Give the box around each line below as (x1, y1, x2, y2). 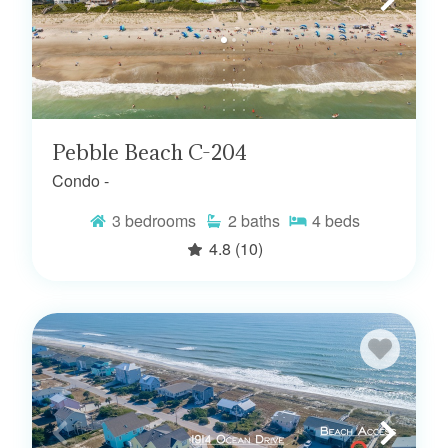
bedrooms (125, 208, 196, 232)
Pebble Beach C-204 (52, 138, 247, 166)
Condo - (52, 168, 109, 192)
